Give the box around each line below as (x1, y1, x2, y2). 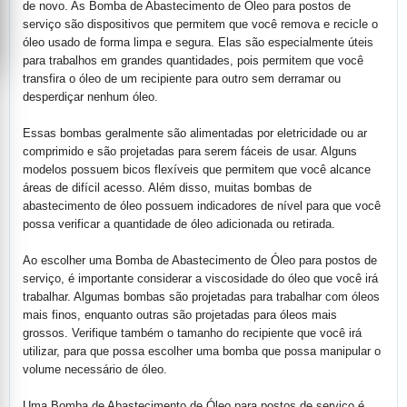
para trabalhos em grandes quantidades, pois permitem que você (23, 54, 363, 67)
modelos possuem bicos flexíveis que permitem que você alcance (23, 163, 371, 176)
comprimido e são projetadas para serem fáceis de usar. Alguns (23, 144, 357, 158)
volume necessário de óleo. (23, 362, 167, 376)
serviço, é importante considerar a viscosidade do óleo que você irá (23, 272, 378, 285)
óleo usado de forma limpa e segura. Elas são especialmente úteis (23, 35, 373, 49)
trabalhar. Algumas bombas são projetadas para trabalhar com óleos (23, 290, 380, 303)
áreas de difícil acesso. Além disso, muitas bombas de (23, 181, 312, 194)
